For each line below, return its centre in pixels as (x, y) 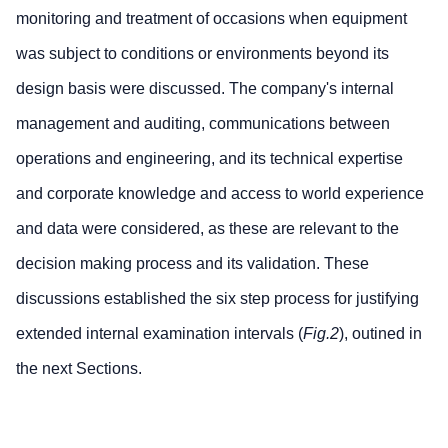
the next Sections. (79, 369)
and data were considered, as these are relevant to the (207, 229)
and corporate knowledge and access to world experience (220, 194)
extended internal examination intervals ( (159, 334)
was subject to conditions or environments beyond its (202, 54)
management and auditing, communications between (203, 124)
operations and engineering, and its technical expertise (209, 159)
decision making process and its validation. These (192, 264)
